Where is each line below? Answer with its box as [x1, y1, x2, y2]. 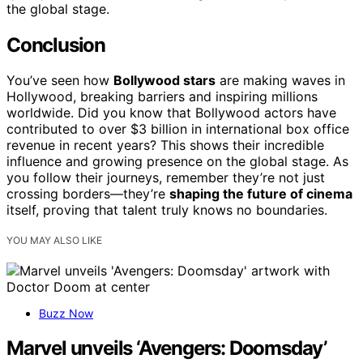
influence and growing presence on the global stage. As [6, 153, 348, 170]
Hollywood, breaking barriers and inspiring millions [6, 88, 318, 105]
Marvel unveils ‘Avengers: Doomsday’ [6, 336, 327, 361]
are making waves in [216, 72, 345, 89]
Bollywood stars [113, 72, 216, 89]
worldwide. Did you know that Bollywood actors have [6, 105, 336, 122]
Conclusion [6, 32, 105, 57]
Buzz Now [39, 306, 93, 321]
